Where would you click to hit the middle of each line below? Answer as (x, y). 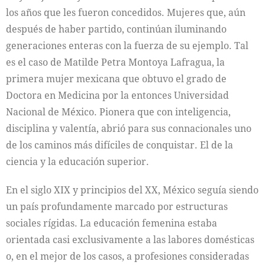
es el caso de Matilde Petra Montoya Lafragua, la (115, 62)
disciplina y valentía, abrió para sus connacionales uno (129, 128)
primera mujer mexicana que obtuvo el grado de (116, 78)
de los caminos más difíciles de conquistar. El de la (119, 145)
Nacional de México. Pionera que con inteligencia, (118, 112)
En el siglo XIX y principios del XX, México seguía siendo (132, 190)
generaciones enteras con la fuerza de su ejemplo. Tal (127, 45)
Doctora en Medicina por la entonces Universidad (117, 95)
